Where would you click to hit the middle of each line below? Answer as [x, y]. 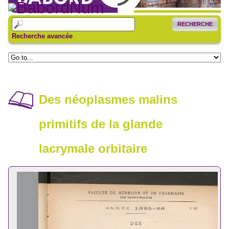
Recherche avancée [42, 36]
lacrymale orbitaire [93, 149]
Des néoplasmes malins [108, 100]
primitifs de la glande [101, 124]
